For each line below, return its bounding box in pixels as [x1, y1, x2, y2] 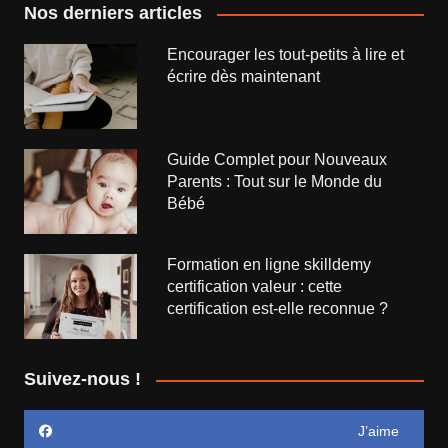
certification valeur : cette [167, 278, 343, 296]
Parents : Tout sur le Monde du [167, 173, 383, 191]
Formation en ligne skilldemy [167, 256, 372, 274]
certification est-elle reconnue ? [167, 300, 389, 318]
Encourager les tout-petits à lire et [167, 46, 405, 64]
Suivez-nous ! [23, 369, 141, 390]
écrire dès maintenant [167, 68, 321, 86]
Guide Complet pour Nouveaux [167, 151, 388, 169]
